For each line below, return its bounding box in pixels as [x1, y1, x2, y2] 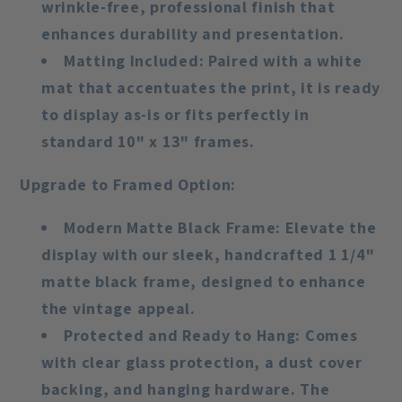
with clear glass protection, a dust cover [41, 352, 363, 373]
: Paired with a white [198, 50, 363, 72]
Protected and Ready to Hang [64, 325, 296, 346]
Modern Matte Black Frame [64, 217, 276, 239]
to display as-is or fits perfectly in [41, 104, 310, 126]
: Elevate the [275, 217, 377, 239]
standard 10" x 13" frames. [41, 131, 255, 153]
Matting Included [64, 50, 199, 72]
